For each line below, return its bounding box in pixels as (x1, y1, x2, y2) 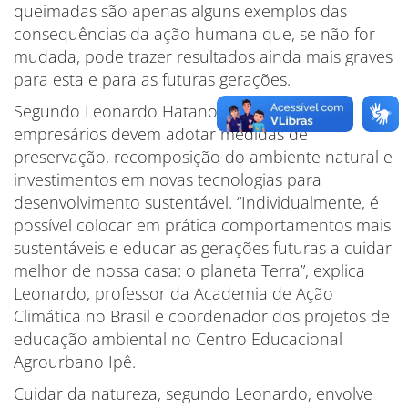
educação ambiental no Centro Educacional (14, 328, 342, 350)
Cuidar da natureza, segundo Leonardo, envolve (14, 382, 372, 404)
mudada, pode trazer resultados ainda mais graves (14, 46, 393, 67)
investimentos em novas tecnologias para (14, 168, 321, 190)
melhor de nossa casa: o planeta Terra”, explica (14, 260, 365, 281)
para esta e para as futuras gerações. (14, 68, 291, 90)
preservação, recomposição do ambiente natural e (14, 146, 393, 168)
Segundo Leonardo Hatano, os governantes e (14, 100, 353, 122)
